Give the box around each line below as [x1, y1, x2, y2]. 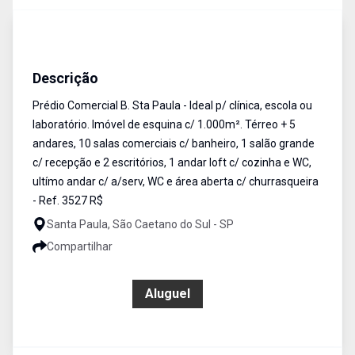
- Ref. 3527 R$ [32, 194, 103, 207]
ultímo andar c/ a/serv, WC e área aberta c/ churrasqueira [32, 175, 319, 188]
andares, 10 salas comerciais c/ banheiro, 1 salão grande [32, 137, 315, 150]
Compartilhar [47, 240, 113, 253]
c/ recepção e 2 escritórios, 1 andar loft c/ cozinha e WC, [32, 156, 311, 169]
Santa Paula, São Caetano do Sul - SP [47, 218, 234, 231]
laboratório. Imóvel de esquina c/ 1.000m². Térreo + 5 [32, 118, 296, 131]
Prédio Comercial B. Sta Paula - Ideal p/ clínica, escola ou [32, 99, 312, 112]
